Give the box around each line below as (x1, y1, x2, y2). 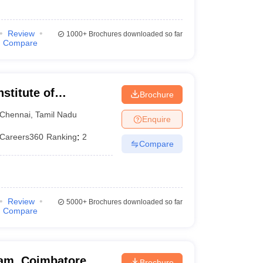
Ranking (46, 132, 77, 141)
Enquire (141, 114, 171, 124)
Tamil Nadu (35, 109, 77, 119)
